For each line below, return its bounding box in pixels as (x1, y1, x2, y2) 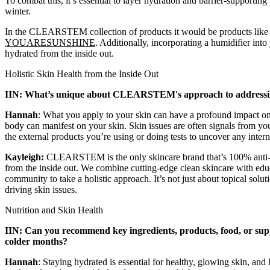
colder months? (5, 236, 67, 247)
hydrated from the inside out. (5, 48, 114, 59)
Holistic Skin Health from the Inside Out (5, 69, 161, 80)
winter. (5, 6, 33, 17)
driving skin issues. (5, 184, 77, 195)
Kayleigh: (5, 152, 46, 163)
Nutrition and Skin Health (5, 205, 105, 216)
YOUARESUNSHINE (5, 37, 95, 48)
